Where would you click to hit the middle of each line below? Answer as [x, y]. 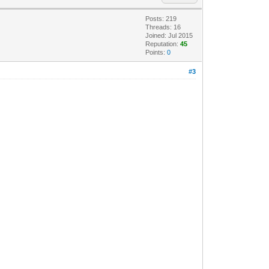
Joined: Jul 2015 [169, 35]
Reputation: [163, 44]
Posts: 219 [161, 18]
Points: [156, 52]
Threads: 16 [163, 27]
